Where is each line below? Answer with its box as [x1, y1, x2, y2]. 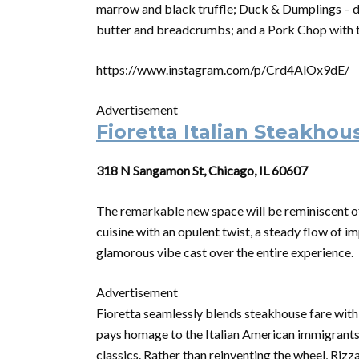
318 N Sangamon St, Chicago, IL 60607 [96, 163, 308, 178]
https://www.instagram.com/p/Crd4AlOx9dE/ [96, 62, 349, 77]
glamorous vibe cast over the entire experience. [96, 244, 353, 260]
